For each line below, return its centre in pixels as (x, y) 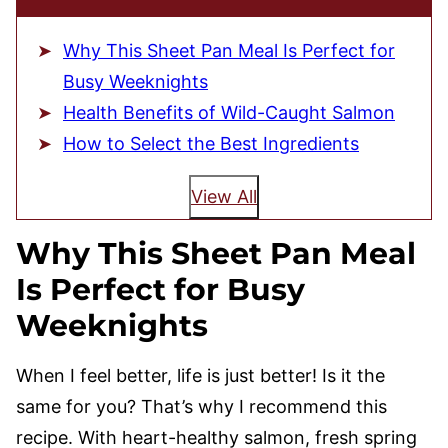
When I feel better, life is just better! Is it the (200, 375)
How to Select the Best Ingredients (211, 143)
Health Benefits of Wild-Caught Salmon (229, 112)
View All (224, 196)
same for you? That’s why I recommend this (201, 406)
